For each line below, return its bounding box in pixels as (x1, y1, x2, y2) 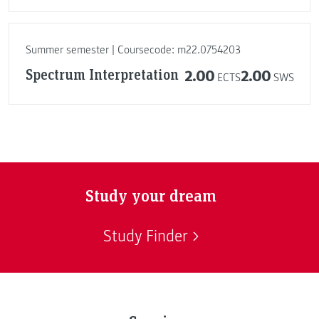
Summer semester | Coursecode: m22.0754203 (25, 42, 241, 57)
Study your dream (85, 184, 216, 206)
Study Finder (103, 226, 188, 246)
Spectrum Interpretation (25, 65, 179, 84)
